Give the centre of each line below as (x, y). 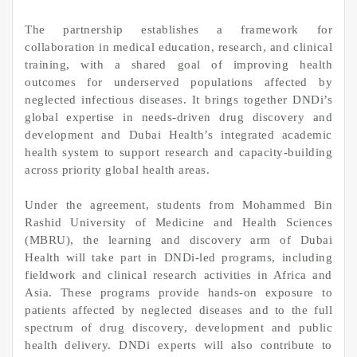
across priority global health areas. (117, 169)
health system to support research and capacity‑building (178, 152)
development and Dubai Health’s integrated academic (178, 134)
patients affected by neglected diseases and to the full (178, 310)
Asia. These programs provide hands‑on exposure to (178, 293)
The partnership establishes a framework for (178, 29)
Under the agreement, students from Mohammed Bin (178, 205)
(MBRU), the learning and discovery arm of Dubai (178, 240)
